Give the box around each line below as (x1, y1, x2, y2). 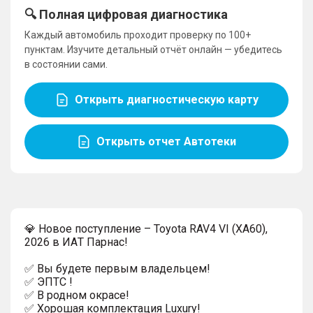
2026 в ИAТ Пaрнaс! (24, 235, 128, 249)
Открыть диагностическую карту (74, 93, 259, 106)
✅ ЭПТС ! (24, 275, 73, 289)
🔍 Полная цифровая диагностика (24, 6, 228, 22)
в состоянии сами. (24, 58, 108, 70)
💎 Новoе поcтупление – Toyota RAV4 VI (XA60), (24, 221, 268, 235)
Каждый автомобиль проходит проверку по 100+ (24, 29, 251, 41)
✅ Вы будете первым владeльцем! (24, 261, 210, 275)
